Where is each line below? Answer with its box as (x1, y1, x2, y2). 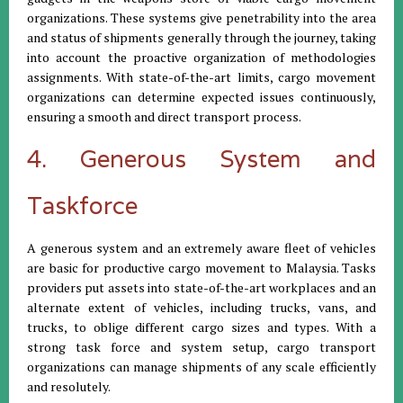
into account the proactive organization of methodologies (27, 48, 376, 66)
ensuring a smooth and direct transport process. (27, 107, 301, 125)
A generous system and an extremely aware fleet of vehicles (27, 238, 376, 256)
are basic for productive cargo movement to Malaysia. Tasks (27, 258, 376, 276)
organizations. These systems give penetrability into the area (27, 8, 376, 26)
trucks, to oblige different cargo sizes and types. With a (27, 318, 376, 336)
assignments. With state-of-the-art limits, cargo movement (27, 67, 376, 85)
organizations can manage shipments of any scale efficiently (27, 357, 376, 375)
